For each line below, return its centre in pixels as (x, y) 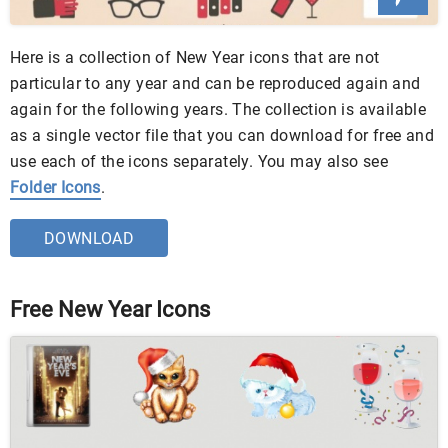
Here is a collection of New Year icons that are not (195, 57)
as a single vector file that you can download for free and (222, 135)
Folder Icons (55, 187)
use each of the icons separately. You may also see (199, 161)
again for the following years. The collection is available (218, 109)
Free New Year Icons (110, 309)
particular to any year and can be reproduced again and (215, 83)
